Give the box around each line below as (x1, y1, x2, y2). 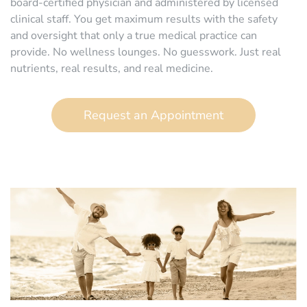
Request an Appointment (84, 106, 223, 123)
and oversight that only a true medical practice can (10, 27, 257, 43)
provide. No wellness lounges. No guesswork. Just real (10, 44, 281, 60)
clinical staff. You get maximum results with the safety (10, 11, 278, 27)
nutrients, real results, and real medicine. (10, 60, 213, 76)
